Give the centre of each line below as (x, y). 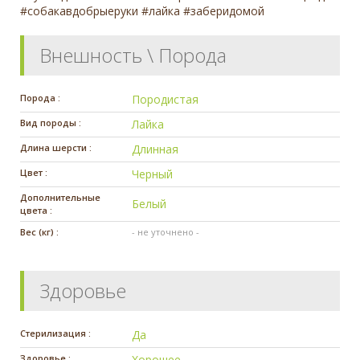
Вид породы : (51, 123)
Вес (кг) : (39, 232)
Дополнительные (60, 198)
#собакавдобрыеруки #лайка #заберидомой (142, 11)
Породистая (166, 100)
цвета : (36, 211)
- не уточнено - (166, 232)
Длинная (155, 149)
